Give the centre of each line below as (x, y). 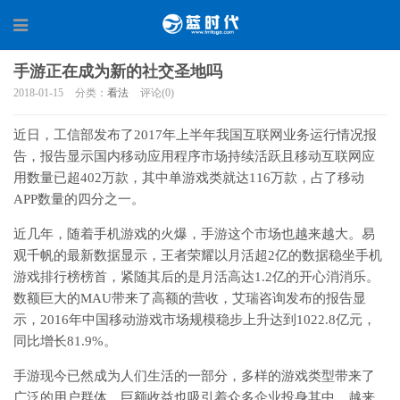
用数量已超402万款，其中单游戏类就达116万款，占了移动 (189, 178)
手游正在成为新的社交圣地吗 (118, 71)
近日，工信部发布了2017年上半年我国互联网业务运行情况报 (195, 135)
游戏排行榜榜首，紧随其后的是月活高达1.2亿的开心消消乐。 (196, 277)
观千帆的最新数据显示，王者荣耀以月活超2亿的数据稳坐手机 (198, 255)
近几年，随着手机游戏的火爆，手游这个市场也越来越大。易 (194, 234)
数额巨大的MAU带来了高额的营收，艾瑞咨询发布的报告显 (190, 298)
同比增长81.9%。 (65, 341)
